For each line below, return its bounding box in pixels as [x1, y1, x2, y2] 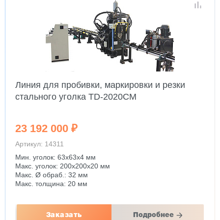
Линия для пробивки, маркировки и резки [15, 80, 185, 90]
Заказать [46, 212, 82, 218]
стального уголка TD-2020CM [15, 92, 137, 102]
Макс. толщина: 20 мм [15, 180, 87, 188]
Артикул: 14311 [15, 140, 64, 148]
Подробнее [133, 212, 174, 218]
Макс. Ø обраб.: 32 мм [15, 171, 90, 179]
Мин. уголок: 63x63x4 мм [15, 153, 96, 161]
